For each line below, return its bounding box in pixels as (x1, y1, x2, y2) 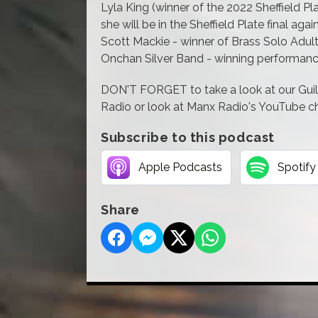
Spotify (278, 160, 316, 174)
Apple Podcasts (138, 160, 222, 174)
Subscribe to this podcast (101, 129, 275, 145)
